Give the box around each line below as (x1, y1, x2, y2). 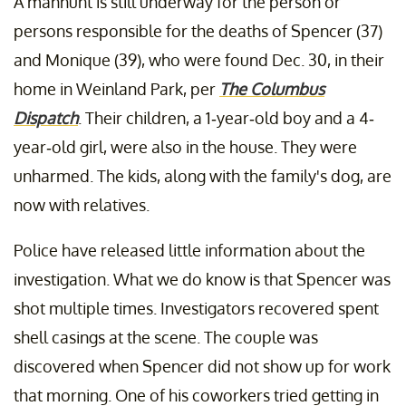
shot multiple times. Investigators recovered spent (14, 298, 379, 319)
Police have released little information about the (14, 240, 365, 261)
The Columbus (219, 79, 324, 100)
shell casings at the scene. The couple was (14, 327, 318, 348)
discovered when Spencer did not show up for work (14, 356, 391, 377)
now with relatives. (14, 195, 150, 216)
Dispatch (14, 108, 78, 129)
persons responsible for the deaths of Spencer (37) (14, 21, 382, 42)
